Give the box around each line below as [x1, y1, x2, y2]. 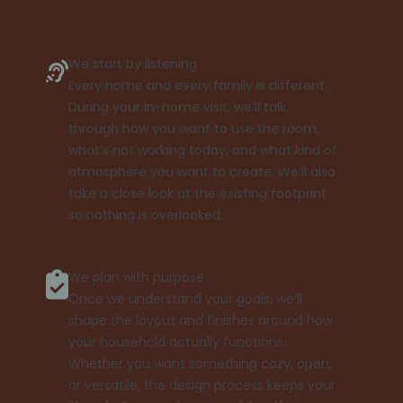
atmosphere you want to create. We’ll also [67, 162, 336, 181]
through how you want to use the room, [67, 119, 319, 138]
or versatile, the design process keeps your [67, 375, 336, 394]
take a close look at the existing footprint [67, 184, 327, 202]
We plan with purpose [67, 267, 204, 286]
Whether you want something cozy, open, [67, 354, 332, 372]
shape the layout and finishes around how [67, 310, 333, 329]
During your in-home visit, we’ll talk [67, 97, 286, 116]
